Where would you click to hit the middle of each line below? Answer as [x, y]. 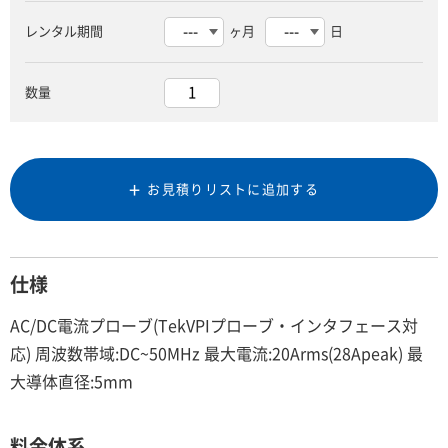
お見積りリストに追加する [233, 190]
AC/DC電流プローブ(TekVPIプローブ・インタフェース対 [214, 325]
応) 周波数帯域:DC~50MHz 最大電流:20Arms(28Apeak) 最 [216, 353]
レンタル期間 [63, 31]
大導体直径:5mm [71, 381]
